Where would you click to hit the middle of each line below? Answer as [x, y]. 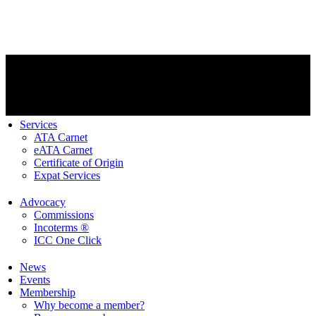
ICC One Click [68, 240]
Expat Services [67, 175]
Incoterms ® [61, 227]
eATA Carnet [63, 150]
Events [35, 280]
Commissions [64, 215]
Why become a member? [89, 305]
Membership [48, 292]
